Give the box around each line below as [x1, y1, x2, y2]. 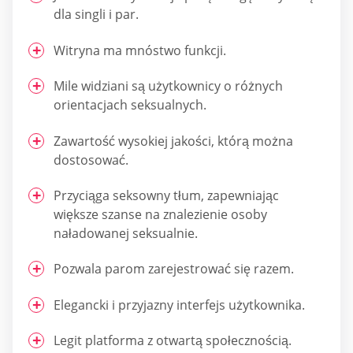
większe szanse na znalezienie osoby [54, 205, 267, 223]
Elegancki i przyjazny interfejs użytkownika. [54, 295, 305, 314]
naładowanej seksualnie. [54, 224, 198, 242]
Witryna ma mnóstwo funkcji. [54, 41, 226, 59]
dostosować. [54, 150, 128, 169]
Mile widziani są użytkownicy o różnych [54, 77, 283, 95]
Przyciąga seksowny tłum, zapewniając [54, 186, 279, 204]
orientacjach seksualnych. [54, 96, 206, 114]
